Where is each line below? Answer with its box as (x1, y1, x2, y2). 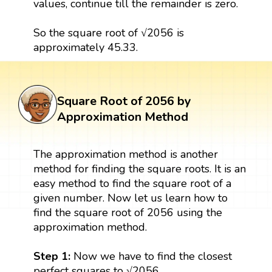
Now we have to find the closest (73, 248, 232, 263)
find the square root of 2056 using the (33, 205, 222, 220)
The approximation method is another (33, 146, 218, 161)
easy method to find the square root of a (33, 175, 231, 191)
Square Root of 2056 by (57, 92, 191, 109)
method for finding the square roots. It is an (33, 161, 246, 176)
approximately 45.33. (33, 39, 138, 55)
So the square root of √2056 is (33, 25, 184, 40)
